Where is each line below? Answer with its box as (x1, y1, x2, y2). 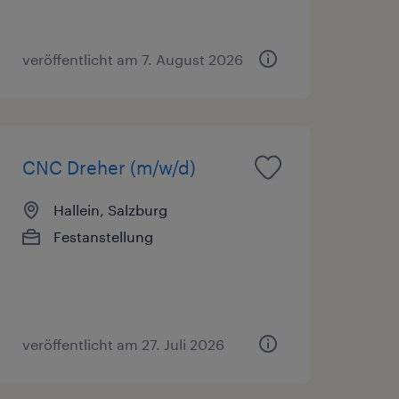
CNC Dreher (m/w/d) (21, 156, 196, 178)
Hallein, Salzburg (53, 200, 167, 218)
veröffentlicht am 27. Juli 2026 (21, 335, 224, 353)
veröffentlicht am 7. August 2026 (21, 50, 243, 68)
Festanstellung (53, 227, 153, 245)
